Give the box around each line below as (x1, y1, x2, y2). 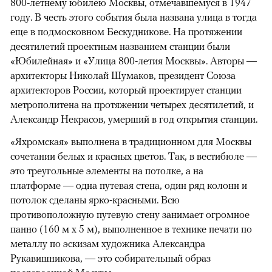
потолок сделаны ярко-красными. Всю (10, 194, 180, 206)
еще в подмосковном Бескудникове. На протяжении (10, 25, 242, 38)
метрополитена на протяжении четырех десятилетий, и (10, 98, 254, 111)
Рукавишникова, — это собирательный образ (10, 252, 211, 265)
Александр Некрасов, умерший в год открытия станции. (10, 113, 257, 126)
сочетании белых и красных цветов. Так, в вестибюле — (10, 150, 257, 163)
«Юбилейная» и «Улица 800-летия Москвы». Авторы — (10, 55, 257, 67)
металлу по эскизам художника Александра (10, 237, 205, 250)
